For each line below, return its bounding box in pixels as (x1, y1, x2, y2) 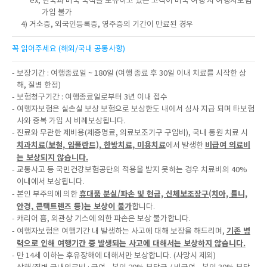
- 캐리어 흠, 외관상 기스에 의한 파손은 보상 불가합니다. (12, 213, 191, 223)
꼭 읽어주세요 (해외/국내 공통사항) (12, 44, 125, 54)
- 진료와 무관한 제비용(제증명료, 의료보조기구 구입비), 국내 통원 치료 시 (12, 128, 248, 138)
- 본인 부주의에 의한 (12, 189, 79, 199)
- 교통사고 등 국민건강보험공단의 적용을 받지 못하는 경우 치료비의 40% (12, 164, 247, 175)
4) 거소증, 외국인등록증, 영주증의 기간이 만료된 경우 (21, 19, 193, 29)
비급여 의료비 (204, 139, 250, 150)
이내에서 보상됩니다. (16, 176, 85, 187)
